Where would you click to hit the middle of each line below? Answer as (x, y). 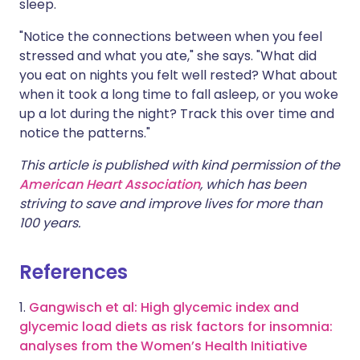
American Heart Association (110, 184)
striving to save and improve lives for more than (171, 204)
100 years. (50, 223)
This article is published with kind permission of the (180, 165)
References (74, 272)
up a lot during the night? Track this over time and (177, 114)
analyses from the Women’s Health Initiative (163, 346)
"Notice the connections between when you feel (171, 37)
